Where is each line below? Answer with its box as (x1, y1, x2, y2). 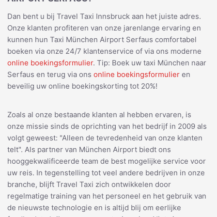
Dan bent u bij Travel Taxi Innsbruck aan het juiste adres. (7, 11, 201, 21)
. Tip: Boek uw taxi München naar (93, 58, 206, 67)
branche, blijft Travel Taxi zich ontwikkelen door (7, 179, 171, 189)
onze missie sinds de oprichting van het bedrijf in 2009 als (7, 121, 207, 131)
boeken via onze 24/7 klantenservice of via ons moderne (7, 46, 201, 56)
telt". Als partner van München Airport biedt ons (7, 144, 171, 154)
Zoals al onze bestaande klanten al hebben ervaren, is (7, 109, 191, 119)
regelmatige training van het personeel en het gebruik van (7, 191, 206, 201)
